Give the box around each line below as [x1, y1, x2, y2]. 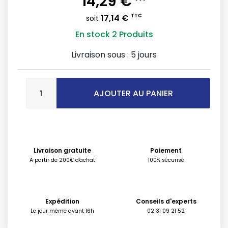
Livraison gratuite [33, 146, 91, 155]
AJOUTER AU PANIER [93, 88, 173, 99]
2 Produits [111, 28, 153, 40]
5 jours [131, 49, 157, 61]
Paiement [150, 146, 182, 155]
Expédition [45, 197, 79, 206]
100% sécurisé [148, 156, 184, 164]
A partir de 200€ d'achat [29, 156, 95, 164]
